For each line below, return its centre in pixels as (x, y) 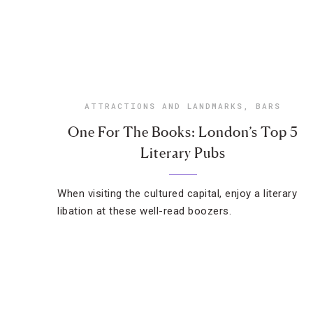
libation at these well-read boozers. (144, 211)
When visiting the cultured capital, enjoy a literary (177, 194)
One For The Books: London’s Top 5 (183, 132)
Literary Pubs (183, 153)
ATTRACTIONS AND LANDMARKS (164, 106)
